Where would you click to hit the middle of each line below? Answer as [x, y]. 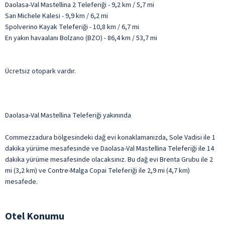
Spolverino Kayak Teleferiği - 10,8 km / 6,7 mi [72, 27]
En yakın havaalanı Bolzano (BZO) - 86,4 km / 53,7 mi [81, 38]
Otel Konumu [35, 216]
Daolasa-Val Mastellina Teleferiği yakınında [68, 115]
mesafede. [21, 182]
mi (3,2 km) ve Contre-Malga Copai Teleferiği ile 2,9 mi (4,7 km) [97, 171]
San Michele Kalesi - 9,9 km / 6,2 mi [57, 16]
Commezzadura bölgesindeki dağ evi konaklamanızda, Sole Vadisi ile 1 [110, 137]
